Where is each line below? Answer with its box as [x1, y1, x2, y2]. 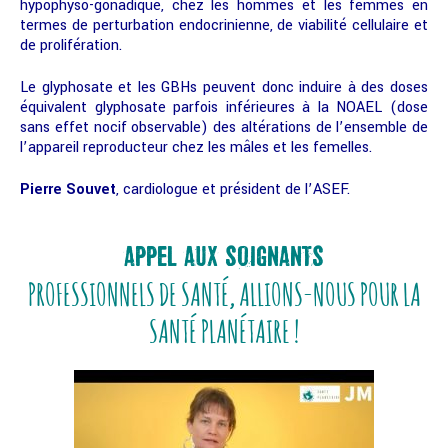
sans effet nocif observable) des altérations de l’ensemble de [20, 117, 428, 139]
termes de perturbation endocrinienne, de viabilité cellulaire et [20, 14, 428, 36]
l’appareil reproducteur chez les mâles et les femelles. [20, 137, 372, 159]
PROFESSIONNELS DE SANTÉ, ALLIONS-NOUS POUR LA [27, 275, 421, 315]
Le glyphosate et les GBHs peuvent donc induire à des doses [20, 77, 428, 99]
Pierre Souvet [20, 179, 116, 201]
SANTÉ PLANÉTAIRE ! [149, 312, 299, 352]
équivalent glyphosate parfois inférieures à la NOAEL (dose [20, 97, 428, 119]
